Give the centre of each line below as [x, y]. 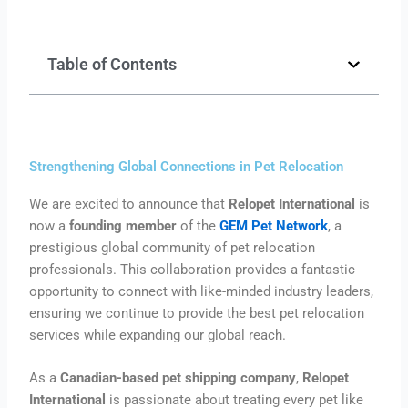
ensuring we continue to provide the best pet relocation [197, 314]
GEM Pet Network [274, 226]
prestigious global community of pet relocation [173, 248]
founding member [123, 226]
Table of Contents [112, 65]
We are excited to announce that [129, 204]
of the [199, 226]
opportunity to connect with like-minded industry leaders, [202, 292]
